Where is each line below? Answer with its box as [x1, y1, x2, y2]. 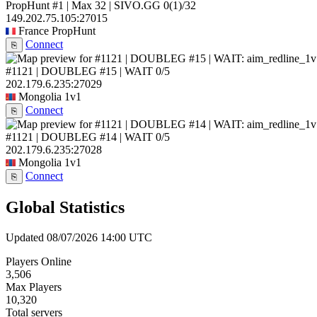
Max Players [6, 280, 62, 293]
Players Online [6, 255, 71, 267]
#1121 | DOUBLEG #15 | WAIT [6, 65, 153, 78]
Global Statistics [6, 198, 125, 217]
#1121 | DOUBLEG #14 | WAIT [6, 131, 153, 144]
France [18, 25, 49, 38]
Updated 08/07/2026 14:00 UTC [6, 231, 152, 243]
